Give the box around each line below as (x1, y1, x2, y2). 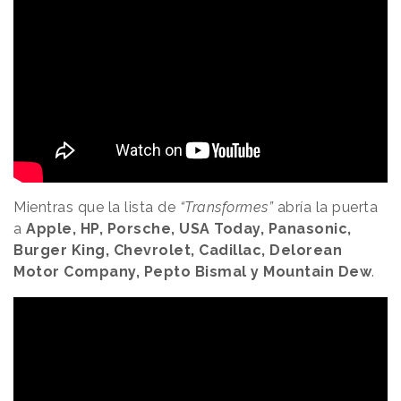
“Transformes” (179, 199, 273, 217)
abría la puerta (273, 199, 378, 217)
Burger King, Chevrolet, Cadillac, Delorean (13, 242, 342, 260)
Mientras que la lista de (13, 199, 180, 217)
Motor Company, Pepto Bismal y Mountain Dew (13, 263, 371, 281)
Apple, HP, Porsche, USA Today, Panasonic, (26, 220, 352, 238)
